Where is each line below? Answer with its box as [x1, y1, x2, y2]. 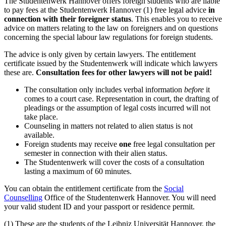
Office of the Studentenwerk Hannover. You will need [42, 193, 216, 202]
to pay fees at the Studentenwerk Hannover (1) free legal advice [4, 5, 208, 14]
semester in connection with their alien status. [24, 148, 167, 157]
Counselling [4, 193, 42, 202]
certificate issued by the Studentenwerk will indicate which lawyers [4, 59, 217, 68]
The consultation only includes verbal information [24, 85, 184, 94]
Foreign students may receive [24, 139, 119, 148]
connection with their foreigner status [4, 14, 131, 23]
